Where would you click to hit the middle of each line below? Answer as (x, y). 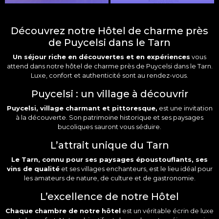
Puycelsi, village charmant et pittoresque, (82, 108)
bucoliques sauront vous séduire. (109, 126)
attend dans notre (36, 66)
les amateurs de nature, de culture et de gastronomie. (109, 178)
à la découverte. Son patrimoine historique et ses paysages (109, 117)
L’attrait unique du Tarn (109, 145)
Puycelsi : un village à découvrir (109, 94)
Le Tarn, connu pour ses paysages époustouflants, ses (109, 159)
